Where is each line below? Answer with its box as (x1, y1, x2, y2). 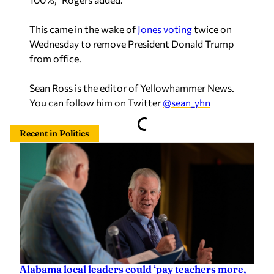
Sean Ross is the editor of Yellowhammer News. (29, 82, 234, 94)
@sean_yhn (163, 97, 210, 108)
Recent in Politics (20, 128, 89, 139)
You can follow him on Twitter (29, 97, 163, 108)
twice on (192, 23, 232, 35)
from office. (29, 53, 81, 64)
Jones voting (138, 23, 192, 35)
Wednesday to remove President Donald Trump (29, 38, 234, 50)
